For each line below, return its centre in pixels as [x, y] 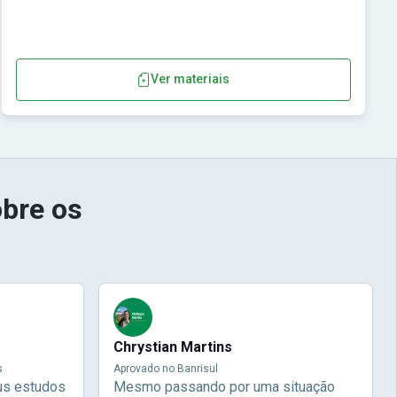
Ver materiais [191, 79]
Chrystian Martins [172, 346]
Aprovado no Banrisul [165, 368]
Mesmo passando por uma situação [224, 386]
